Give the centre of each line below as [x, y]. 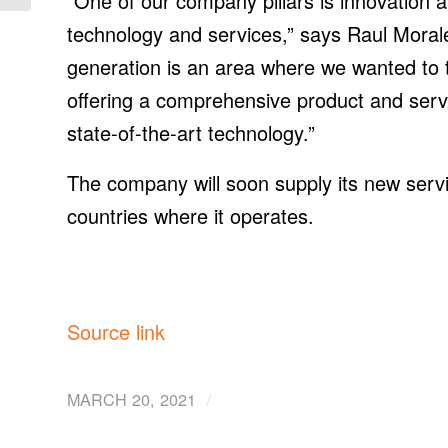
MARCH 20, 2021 [131, 399]
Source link [116, 332]
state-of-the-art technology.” [191, 133]
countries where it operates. [190, 216]
